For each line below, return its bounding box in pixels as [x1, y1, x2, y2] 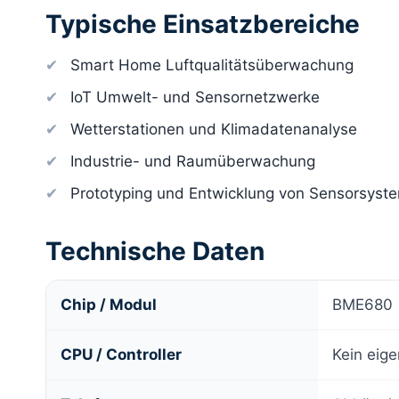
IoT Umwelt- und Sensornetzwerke [70, 87, 320, 106]
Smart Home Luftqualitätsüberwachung [70, 55, 354, 74]
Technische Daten [45, 235, 265, 266]
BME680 [332, 295, 393, 313]
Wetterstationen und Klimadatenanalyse [70, 119, 357, 138]
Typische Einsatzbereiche [45, 8, 360, 39]
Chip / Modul [61, 295, 157, 313]
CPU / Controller [61, 345, 182, 363]
